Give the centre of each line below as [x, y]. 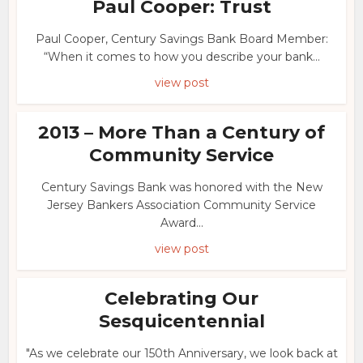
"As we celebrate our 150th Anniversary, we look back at [181, 353]
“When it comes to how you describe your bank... [181, 57]
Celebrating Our [181, 299]
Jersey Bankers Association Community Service [181, 205]
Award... [181, 223]
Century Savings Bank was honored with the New [181, 187]
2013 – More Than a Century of [181, 132]
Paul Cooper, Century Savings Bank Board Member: [181, 39]
